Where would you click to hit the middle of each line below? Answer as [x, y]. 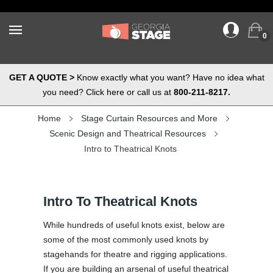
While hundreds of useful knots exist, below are [134, 225]
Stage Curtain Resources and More [149, 118]
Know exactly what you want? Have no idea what [169, 77]
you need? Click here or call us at [108, 92]
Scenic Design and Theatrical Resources [128, 133]
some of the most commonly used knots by [126, 239]
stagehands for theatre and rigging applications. [135, 254]
